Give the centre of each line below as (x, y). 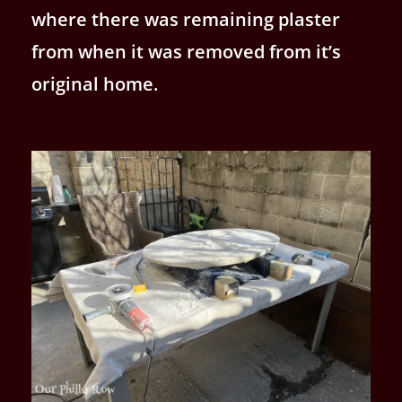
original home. (95, 84)
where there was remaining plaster (186, 20)
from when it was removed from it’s (186, 52)
